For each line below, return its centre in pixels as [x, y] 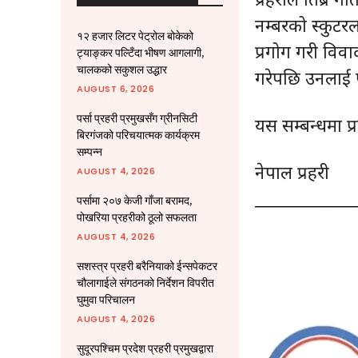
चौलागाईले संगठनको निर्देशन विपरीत [145, 283]
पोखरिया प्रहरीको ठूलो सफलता [137, 217]
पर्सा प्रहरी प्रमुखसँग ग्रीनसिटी [137, 118]
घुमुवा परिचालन [106, 300]
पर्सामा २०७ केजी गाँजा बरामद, [134, 201]
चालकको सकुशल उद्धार [122, 70]
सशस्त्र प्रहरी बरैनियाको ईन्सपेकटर [147, 266]
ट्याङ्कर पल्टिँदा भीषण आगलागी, [140, 53]
